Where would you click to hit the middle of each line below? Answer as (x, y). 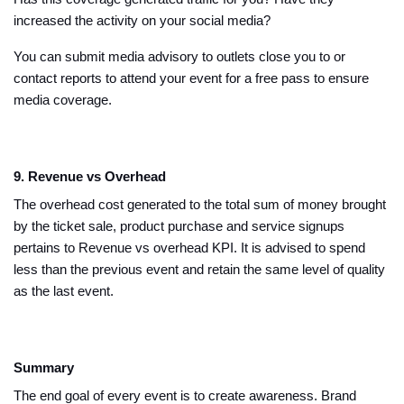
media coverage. (63, 100)
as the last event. (65, 291)
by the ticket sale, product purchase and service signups (179, 226)
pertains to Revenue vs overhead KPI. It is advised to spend (189, 248)
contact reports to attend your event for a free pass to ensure (191, 78)
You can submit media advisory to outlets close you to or (179, 57)
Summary (44, 368)
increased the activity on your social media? (144, 21)
